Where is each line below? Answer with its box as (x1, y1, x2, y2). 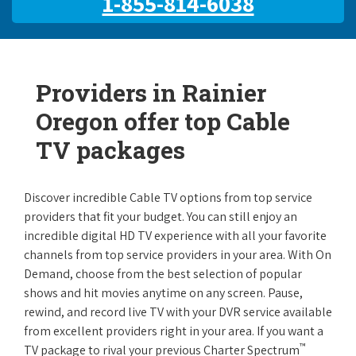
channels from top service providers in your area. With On (24, 246, 331, 263)
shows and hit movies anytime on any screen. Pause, (24, 284, 303, 301)
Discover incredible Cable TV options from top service (24, 189, 312, 206)
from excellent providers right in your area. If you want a (24, 323, 323, 339)
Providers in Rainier (36, 77, 266, 108)
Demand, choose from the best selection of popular (24, 265, 302, 282)
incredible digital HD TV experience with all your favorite (24, 227, 327, 244)
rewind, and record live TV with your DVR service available (24, 304, 332, 320)
